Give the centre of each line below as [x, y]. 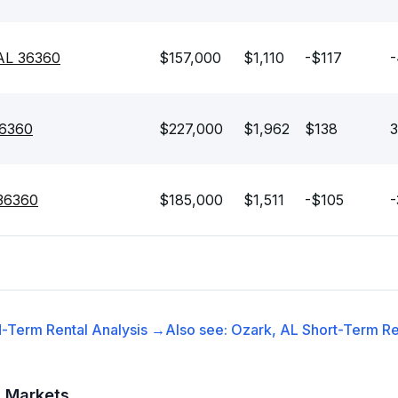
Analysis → [126, 330]
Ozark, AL [264, 330]
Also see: [198, 330]
